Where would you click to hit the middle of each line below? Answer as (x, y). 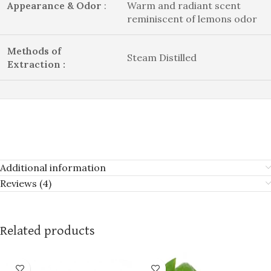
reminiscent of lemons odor (192, 18)
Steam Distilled (162, 57)
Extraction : (36, 64)
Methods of (34, 51)
